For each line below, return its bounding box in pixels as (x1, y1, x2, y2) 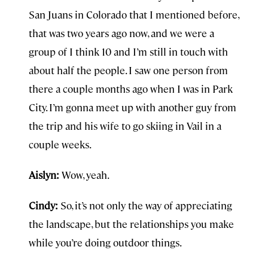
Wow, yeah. (59, 168, 109, 181)
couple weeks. (29, 138, 92, 151)
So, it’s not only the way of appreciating (58, 199, 232, 212)
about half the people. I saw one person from (29, 63, 228, 77)
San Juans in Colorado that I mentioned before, (29, 8, 239, 21)
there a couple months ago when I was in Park (29, 82, 233, 95)
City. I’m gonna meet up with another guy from (29, 100, 236, 114)
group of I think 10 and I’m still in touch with (29, 45, 228, 58)
